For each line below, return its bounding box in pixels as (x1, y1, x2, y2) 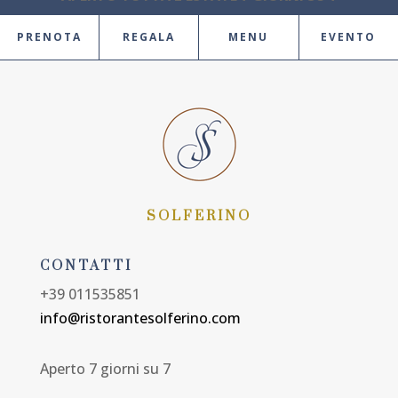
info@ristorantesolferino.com (39, 308, 241, 329)
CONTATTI (39, 258, 132, 275)
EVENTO (321, 29, 377, 45)
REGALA (123, 29, 176, 45)
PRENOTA (17, 29, 83, 45)
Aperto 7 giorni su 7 (39, 359, 171, 379)
